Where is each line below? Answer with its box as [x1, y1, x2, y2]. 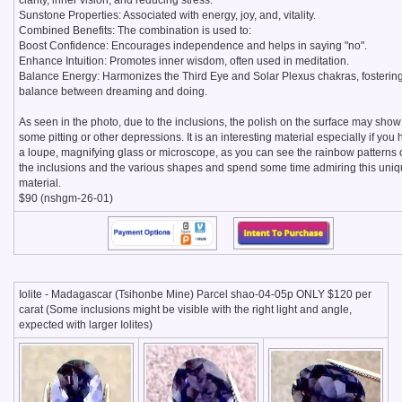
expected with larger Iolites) [19, 319, 153, 332]
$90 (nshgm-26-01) [19, 192, 113, 205]
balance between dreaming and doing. [19, 85, 207, 99]
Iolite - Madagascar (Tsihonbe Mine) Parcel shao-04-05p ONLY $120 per [19, 288, 371, 301]
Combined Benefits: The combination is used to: [19, 24, 251, 38]
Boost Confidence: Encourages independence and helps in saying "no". [19, 39, 367, 53]
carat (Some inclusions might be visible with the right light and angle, [19, 303, 352, 317]
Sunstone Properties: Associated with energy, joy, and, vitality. [19, 9, 316, 22]
